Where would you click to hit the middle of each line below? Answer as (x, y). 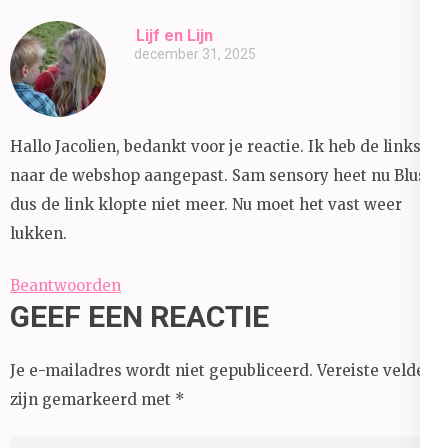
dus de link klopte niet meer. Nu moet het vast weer (206, 205)
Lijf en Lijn (174, 36)
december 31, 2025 (195, 54)
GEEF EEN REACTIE (139, 316)
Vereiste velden (376, 370)
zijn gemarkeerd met (92, 399)
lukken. (38, 234)
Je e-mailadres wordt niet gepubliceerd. (161, 370)
